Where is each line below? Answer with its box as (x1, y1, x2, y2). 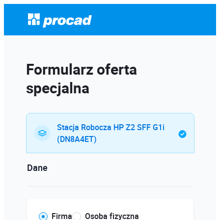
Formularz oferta (26, 59, 137, 79)
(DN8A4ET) (56, 134, 97, 144)
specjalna (26, 78, 89, 98)
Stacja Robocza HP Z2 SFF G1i (56, 122, 165, 133)
